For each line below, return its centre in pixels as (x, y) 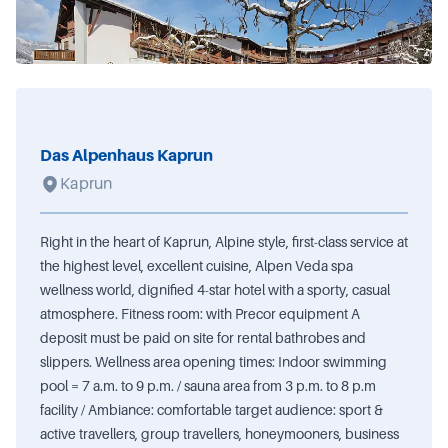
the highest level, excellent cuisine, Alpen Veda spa (196, 266)
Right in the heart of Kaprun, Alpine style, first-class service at (224, 242)
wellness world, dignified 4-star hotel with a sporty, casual (215, 290)
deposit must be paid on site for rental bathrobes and (203, 338)
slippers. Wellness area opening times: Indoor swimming (213, 362)
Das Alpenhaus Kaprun (126, 155)
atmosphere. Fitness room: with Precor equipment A (200, 314)
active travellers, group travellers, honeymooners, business (219, 434)
